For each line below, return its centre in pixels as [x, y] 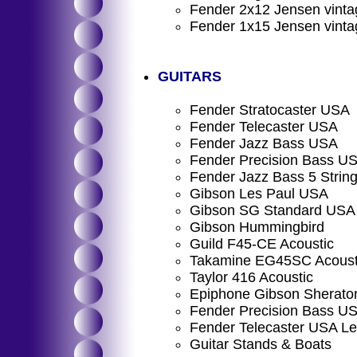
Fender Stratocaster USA [270, 110]
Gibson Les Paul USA [259, 194]
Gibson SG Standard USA [273, 210]
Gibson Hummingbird [257, 227]
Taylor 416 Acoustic [251, 277]
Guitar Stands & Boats [261, 344]
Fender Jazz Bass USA [264, 143]
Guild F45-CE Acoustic [262, 244]
